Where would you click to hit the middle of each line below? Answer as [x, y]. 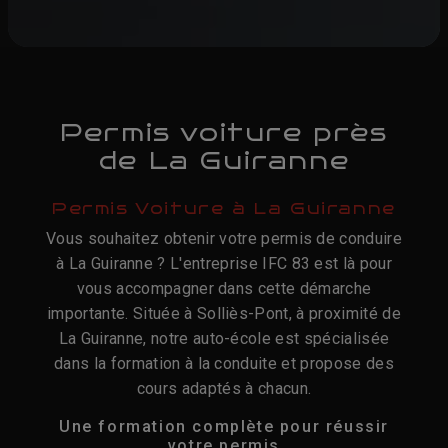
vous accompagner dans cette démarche [224, 288]
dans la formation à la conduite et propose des [224, 363]
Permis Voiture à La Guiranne [224, 208]
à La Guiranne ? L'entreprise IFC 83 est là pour [224, 263]
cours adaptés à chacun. [224, 388]
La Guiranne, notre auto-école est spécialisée [224, 338]
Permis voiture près [224, 132]
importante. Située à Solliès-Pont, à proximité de [224, 313]
